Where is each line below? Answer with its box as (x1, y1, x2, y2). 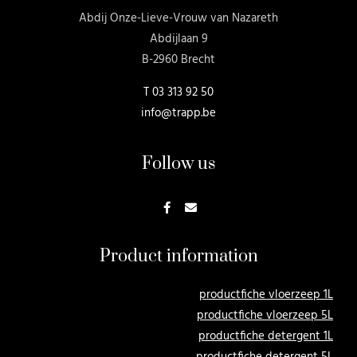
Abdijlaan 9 (149, 29, 208, 49)
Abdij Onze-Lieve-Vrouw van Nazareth (79, 9, 278, 29)
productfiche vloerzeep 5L (197, 305, 333, 325)
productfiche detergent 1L (198, 326, 333, 346)
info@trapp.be (141, 103, 216, 123)
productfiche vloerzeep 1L (199, 284, 333, 304)
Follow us (141, 152, 216, 175)
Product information (99, 245, 258, 267)
